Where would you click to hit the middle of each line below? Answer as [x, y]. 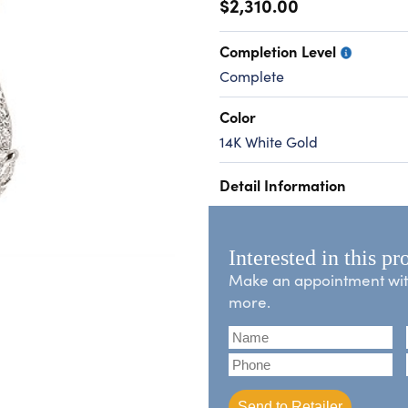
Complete [251, 76]
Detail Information [282, 185]
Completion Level [279, 51]
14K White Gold [268, 142]
